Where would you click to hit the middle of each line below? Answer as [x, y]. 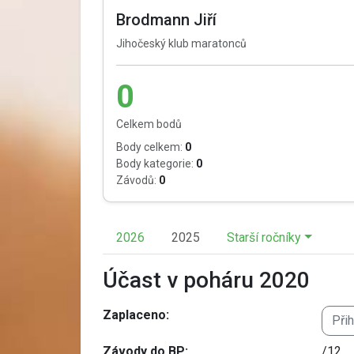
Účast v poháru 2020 [206, 280]
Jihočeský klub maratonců [181, 43]
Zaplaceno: [136, 314]
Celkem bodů [149, 124]
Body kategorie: [155, 163]
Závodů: [136, 180]
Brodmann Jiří [166, 19]
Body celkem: [149, 147]
